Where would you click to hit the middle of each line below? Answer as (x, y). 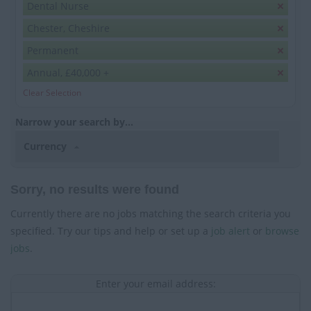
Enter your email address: (155, 283)
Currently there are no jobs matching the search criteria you (151, 213)
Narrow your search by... (74, 122)
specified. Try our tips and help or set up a (111, 230)
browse (282, 230)
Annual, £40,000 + (68, 73)
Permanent (53, 51)
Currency (47, 146)
